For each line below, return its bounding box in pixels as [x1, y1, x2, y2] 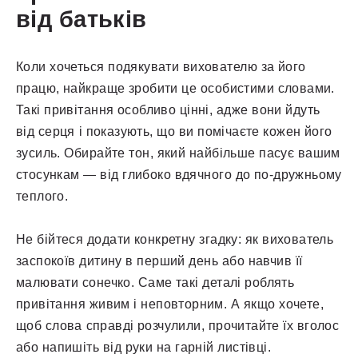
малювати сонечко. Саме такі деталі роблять [16, 276, 295, 290]
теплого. [16, 189, 69, 204]
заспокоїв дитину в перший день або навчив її [16, 254, 303, 268]
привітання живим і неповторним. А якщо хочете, [16, 297, 324, 312]
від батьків [16, 6, 147, 33]
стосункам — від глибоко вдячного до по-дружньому [16, 168, 342, 182]
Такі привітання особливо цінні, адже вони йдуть [16, 103, 320, 117]
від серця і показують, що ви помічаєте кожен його [16, 125, 332, 139]
